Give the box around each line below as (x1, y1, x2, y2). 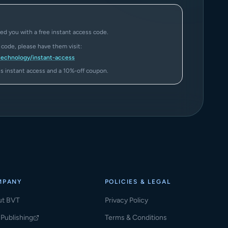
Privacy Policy (104, 196, 148, 205)
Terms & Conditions (104, 213, 167, 222)
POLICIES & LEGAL (104, 178, 171, 185)
